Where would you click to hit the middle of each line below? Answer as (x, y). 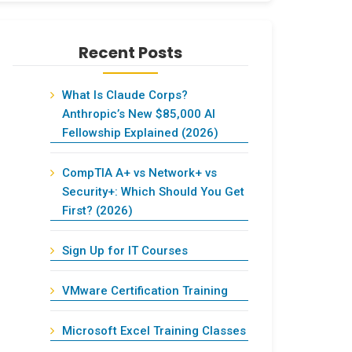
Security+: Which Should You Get (153, 192)
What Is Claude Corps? (125, 95)
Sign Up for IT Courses (125, 251)
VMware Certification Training (145, 291)
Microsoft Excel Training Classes (154, 331)
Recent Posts (130, 53)
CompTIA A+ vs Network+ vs (139, 173)
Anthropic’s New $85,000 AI (139, 114)
